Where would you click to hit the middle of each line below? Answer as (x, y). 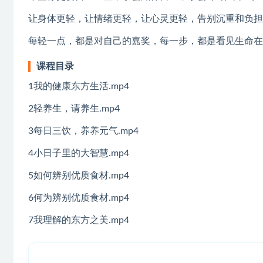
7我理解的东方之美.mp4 (79, 220)
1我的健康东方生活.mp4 (79, 86)
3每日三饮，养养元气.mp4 (83, 131)
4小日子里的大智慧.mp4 (79, 153)
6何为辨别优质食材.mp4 (79, 198)
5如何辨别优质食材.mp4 (79, 175)
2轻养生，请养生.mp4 (74, 108)
